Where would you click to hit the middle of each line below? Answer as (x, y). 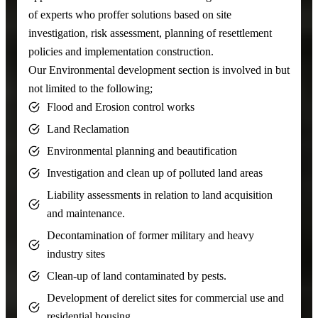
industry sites (76, 253)
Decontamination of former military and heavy (150, 235)
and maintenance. (86, 213)
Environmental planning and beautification (142, 150)
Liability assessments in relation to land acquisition (160, 194)
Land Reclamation (88, 128)
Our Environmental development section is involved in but (159, 70)
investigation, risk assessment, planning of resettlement (150, 33)
